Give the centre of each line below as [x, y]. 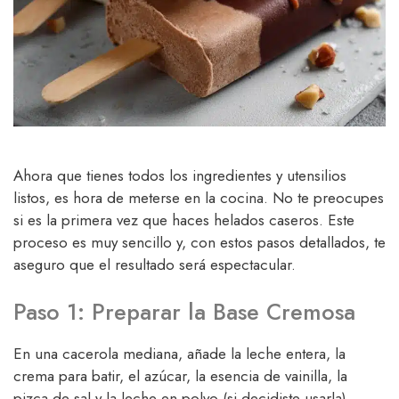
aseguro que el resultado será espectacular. [155, 264]
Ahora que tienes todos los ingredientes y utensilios [180, 175]
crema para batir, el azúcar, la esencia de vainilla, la [180, 376]
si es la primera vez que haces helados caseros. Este [184, 220]
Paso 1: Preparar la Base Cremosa [184, 312]
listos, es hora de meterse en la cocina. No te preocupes [199, 197]
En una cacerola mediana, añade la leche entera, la [179, 354]
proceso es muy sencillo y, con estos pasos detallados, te [199, 242]
